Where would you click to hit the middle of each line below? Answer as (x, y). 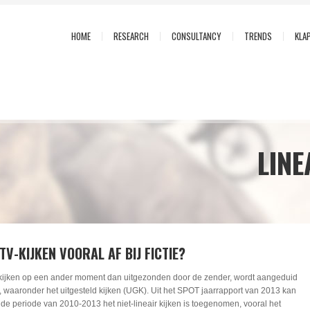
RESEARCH (131, 36)
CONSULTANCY (197, 36)
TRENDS (258, 36)
